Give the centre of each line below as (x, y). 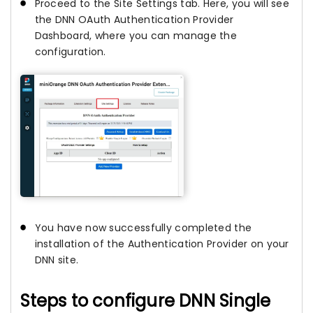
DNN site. (57, 260)
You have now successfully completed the (143, 227)
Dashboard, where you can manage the (136, 35)
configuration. (70, 51)
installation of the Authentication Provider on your (162, 243)
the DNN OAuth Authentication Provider (134, 19)
